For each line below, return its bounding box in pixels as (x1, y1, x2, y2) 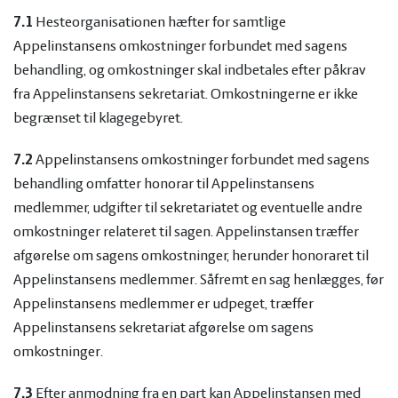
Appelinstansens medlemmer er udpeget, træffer (13, 296, 314, 313)
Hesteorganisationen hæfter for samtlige (33, 14, 286, 31)
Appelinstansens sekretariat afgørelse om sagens (13, 320, 314, 337)
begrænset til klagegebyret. (13, 110, 183, 127)
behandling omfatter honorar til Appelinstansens (13, 176, 314, 193)
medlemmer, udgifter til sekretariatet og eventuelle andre (13, 200, 362, 217)
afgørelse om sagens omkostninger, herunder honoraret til (13, 248, 369, 265)
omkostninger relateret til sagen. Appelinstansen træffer (13, 224, 359, 241)
